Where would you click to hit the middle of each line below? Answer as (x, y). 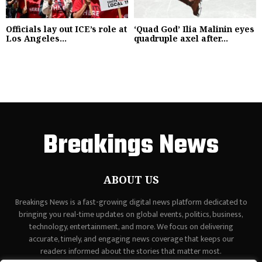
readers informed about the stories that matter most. (131, 251)
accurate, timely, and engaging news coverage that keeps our (131, 239)
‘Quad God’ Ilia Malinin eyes (194, 29)
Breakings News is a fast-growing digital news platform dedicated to (131, 202)
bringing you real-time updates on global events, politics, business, (131, 214)
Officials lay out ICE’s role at (66, 29)
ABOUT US (131, 179)
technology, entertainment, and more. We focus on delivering (131, 226)
